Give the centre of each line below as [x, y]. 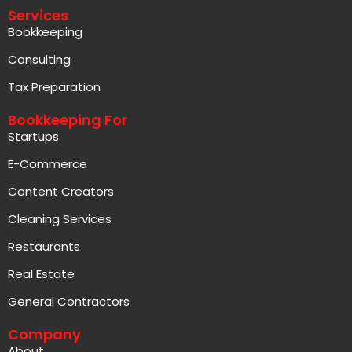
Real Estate [41, 274]
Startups [33, 137]
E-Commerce [48, 164]
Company [44, 335]
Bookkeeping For [68, 120]
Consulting [39, 60]
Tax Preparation [54, 87]
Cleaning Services [60, 219]
